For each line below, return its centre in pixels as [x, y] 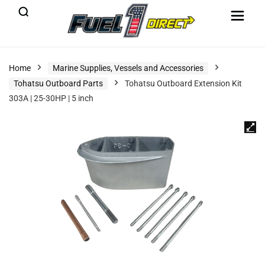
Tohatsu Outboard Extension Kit [183, 83]
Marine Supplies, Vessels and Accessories [128, 68]
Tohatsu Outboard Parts [58, 83]
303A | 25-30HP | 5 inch [51, 98]
